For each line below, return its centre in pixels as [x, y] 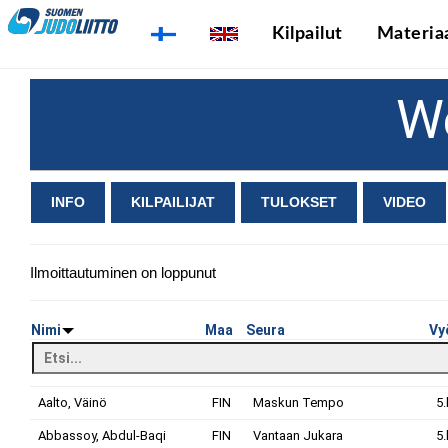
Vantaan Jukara [298, 435]
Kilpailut [307, 34]
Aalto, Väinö [72, 402]
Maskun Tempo [298, 402]
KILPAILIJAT [173, 202]
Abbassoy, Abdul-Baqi [102, 435]
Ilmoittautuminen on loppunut [123, 272]
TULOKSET [299, 202]
